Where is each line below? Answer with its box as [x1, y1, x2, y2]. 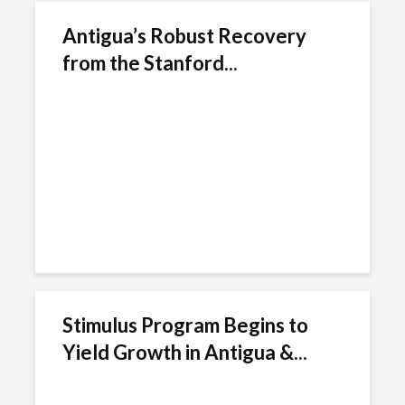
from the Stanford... [62, 51, 238, 75]
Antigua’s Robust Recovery [62, 24, 306, 48]
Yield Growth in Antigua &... [62, 340, 307, 364]
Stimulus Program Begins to [62, 313, 308, 337]
